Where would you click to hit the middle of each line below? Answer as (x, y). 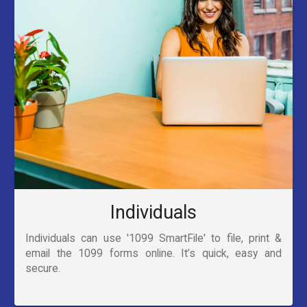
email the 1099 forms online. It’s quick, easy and (153, 254)
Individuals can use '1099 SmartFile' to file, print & (153, 238)
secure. (43, 269)
